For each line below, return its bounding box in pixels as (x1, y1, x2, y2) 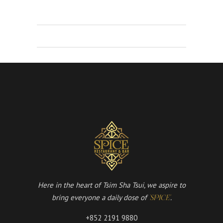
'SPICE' (148, 194, 170, 202)
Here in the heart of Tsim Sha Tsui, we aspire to (37, 180, 186, 190)
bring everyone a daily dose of (51, 193, 149, 202)
